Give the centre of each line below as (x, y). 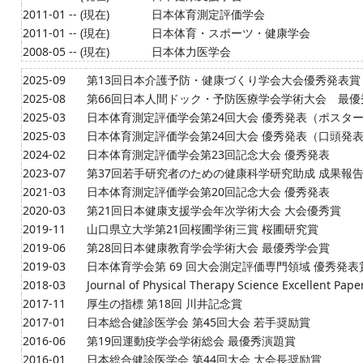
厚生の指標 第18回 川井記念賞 (164, 303)
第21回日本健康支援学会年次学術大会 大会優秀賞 (214, 210)
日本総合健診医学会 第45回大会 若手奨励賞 (199, 322)
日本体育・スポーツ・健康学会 (231, 33)
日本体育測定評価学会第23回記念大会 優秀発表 (208, 154)
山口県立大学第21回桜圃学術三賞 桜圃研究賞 (203, 229)
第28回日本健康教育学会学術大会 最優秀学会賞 (208, 248)
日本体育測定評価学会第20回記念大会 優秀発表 (208, 192)
